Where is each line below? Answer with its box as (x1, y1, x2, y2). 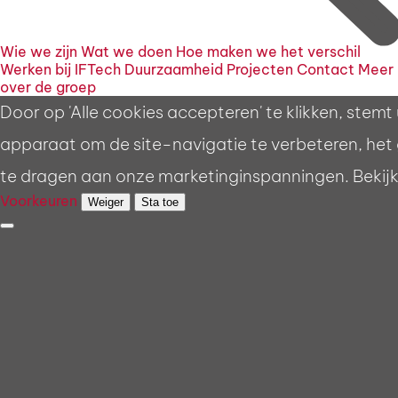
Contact (297, 60, 354, 78)
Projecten (227, 60, 293, 78)
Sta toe (141, 195, 179, 209)
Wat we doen (81, 43, 172, 60)
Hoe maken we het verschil (176, 43, 361, 60)
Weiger (88, 195, 123, 209)
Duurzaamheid (124, 60, 223, 78)
